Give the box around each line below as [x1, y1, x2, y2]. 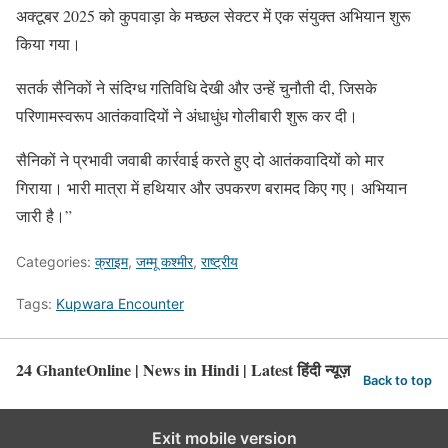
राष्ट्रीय [201, 252, 238, 270]
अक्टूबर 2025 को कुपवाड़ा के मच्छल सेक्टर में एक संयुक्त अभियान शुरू [16, 4, 411, 26]
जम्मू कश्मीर [136, 252, 193, 270]
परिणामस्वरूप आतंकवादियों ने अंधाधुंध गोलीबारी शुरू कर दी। [16, 104, 358, 126]
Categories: [16, 252, 95, 270]
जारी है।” [16, 204, 72, 226]
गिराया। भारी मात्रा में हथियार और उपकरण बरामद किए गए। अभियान [16, 176, 407, 198]
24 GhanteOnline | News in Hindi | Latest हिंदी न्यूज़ [16, 357, 350, 381]
